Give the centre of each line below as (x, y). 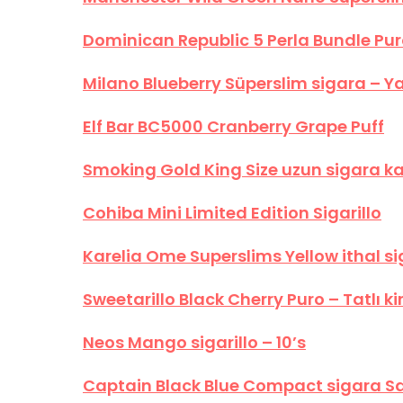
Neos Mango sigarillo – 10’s (194, 342)
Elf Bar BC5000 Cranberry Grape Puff (233, 126)
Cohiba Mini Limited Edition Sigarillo (232, 213)
